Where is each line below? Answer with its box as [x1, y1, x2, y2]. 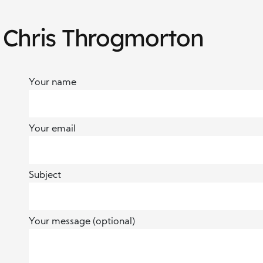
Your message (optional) [29, 217, 135, 227]
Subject [29, 171, 61, 180]
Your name [29, 78, 76, 87]
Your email [29, 124, 76, 134]
